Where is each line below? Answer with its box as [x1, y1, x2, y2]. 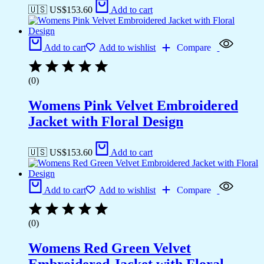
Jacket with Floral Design [28, 114, 183, 130]
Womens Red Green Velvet [28, 240, 191, 256]
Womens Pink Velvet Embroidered [28, 98, 238, 114]
